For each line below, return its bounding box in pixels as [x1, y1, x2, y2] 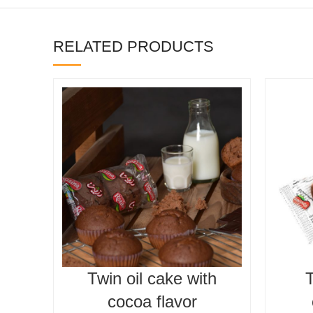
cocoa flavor [107, 292, 197, 312]
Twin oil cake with [87, 269, 217, 289]
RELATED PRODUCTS [53, 38, 214, 56]
